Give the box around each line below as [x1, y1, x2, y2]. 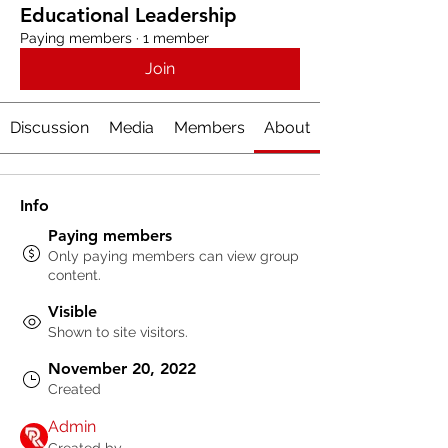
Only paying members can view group [48, 248, 299, 265]
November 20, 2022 [48, 359, 196, 379]
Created [48, 381, 101, 398]
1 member [143, 30, 209, 47]
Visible [48, 302, 97, 322]
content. [48, 267, 101, 284]
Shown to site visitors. [48, 324, 188, 341]
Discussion [9, 118, 89, 138]
